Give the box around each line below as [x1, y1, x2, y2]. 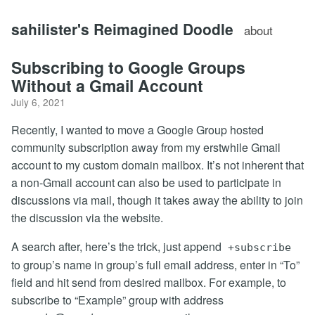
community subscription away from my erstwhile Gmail [11, 139, 281, 155]
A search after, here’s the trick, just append [11, 238, 224, 255]
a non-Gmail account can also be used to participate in [11, 174, 281, 191]
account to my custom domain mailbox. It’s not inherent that [11, 157, 304, 173]
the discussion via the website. [11, 210, 163, 226]
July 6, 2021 [11, 95, 65, 109]
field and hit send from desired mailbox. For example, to [11, 274, 286, 290]
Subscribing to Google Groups [11, 56, 245, 79]
